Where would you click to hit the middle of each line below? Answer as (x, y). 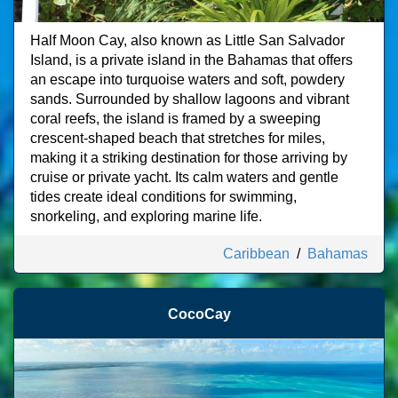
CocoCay (199, 314)
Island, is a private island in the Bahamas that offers (191, 60)
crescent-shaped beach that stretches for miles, (178, 138)
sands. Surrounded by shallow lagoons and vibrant (190, 99)
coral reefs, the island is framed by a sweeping (175, 119)
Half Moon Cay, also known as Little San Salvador (187, 40)
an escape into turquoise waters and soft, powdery (187, 80)
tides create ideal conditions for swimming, (163, 197)
